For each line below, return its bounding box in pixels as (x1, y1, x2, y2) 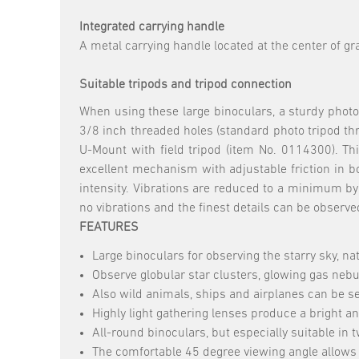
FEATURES (79, 220, 142, 234)
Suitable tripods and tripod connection (79, 78, 292, 91)
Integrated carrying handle (79, 20, 228, 34)
